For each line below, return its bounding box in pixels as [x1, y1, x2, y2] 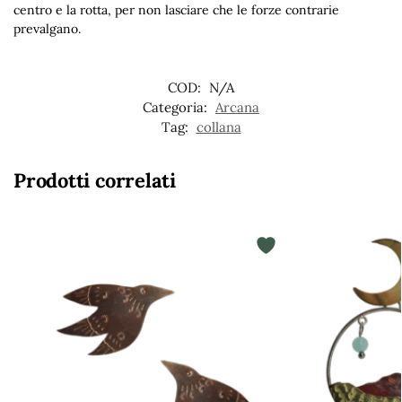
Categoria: [143, 98, 211, 116]
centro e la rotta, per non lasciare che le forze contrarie [13, 2, 339, 19]
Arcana [215, 98, 259, 116]
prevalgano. [13, 21, 81, 38]
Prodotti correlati [13, 167, 177, 193]
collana [196, 118, 241, 135]
